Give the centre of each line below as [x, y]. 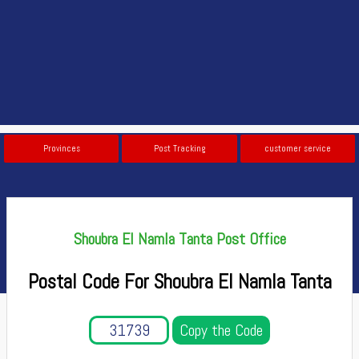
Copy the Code [221, 330]
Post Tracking [179, 148]
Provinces [61, 148]
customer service [297, 148]
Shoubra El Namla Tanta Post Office [179, 239]
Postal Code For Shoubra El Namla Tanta [179, 282]
